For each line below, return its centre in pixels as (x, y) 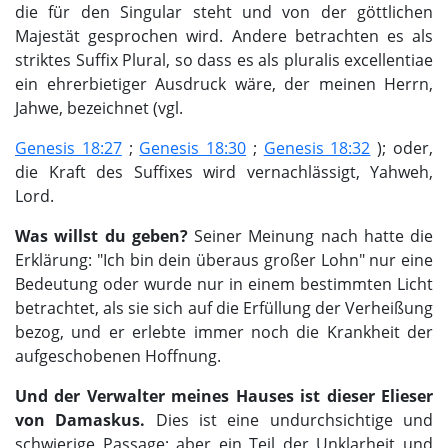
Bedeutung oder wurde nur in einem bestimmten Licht (224, 284)
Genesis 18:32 (317, 148)
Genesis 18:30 (193, 148)
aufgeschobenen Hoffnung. (118, 356)
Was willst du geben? (104, 236)
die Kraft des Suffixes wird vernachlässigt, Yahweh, (224, 172)
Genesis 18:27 (68, 148)
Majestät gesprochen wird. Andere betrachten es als (224, 36)
